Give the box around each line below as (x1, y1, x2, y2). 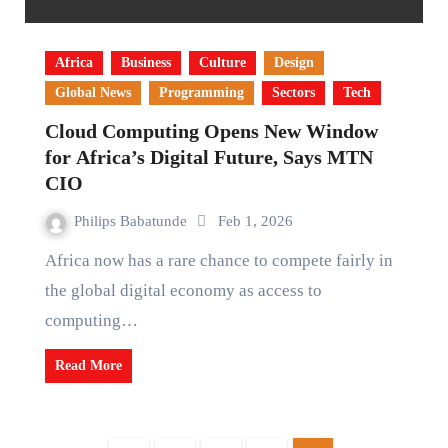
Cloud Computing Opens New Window (44, 120, 378, 142)
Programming (158, 85, 244, 100)
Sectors (271, 85, 315, 100)
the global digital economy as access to (44, 281, 322, 300)
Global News (54, 85, 131, 100)
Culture (198, 55, 246, 70)
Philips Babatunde (73, 213, 191, 229)
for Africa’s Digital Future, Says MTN (44, 146, 373, 168)
